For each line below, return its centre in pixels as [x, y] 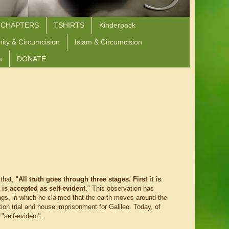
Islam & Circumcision [108, 42]
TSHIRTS [69, 25]
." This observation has [120, 189]
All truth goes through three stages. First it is [90, 179]
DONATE [31, 59]
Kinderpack [117, 25]
